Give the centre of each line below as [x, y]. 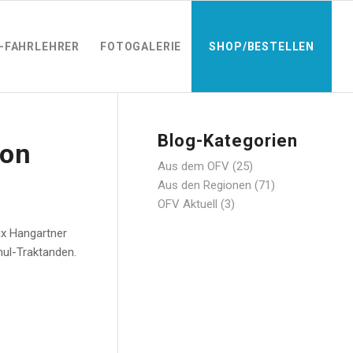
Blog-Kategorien [228, 141]
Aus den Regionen [205, 185]
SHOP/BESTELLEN [262, 46]
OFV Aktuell [188, 204]
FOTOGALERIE [141, 46]
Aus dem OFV [194, 166]
